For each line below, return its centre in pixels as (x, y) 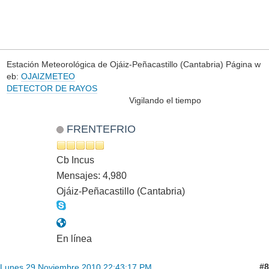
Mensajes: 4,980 (92, 175)
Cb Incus (75, 160)
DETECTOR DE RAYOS (52, 89)
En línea (74, 238)
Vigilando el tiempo (104, 101)
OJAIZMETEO (48, 77)
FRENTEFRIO (101, 128)
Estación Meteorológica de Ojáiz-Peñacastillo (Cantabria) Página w (133, 65)
